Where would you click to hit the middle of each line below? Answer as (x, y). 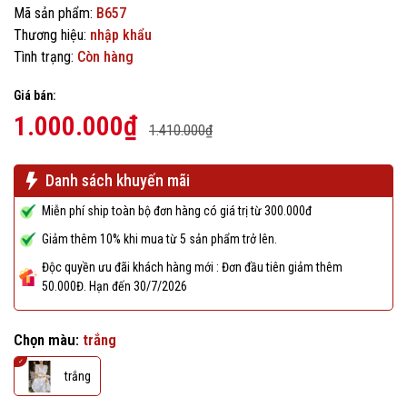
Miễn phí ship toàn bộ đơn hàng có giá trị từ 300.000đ (177, 211)
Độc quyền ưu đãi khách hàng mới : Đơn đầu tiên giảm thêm (192, 268)
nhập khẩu (121, 35)
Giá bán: (35, 96)
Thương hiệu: (50, 35)
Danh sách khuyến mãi (118, 181)
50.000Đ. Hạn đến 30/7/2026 (114, 287)
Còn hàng (105, 57)
